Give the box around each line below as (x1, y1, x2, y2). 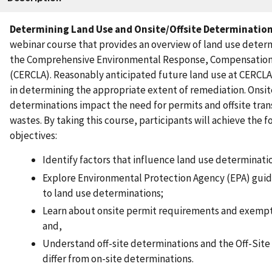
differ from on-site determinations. (42, 252, 194, 266)
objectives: (10, 129, 57, 143)
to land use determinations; (42, 186, 163, 200)
